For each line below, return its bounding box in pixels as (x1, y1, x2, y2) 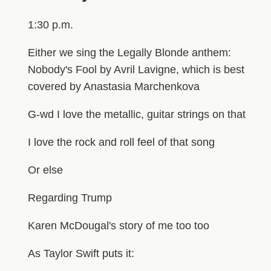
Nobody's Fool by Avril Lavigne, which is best (27, 63, 244, 76)
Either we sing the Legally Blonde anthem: (27, 46, 231, 59)
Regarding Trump (27, 191, 112, 204)
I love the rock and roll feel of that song (27, 135, 215, 148)
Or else (27, 163, 63, 176)
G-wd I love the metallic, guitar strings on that (27, 108, 246, 120)
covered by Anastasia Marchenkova (27, 80, 200, 93)
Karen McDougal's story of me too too (27, 219, 209, 232)
